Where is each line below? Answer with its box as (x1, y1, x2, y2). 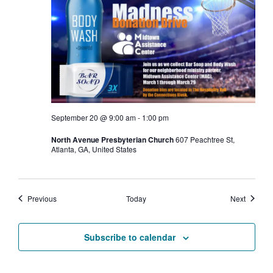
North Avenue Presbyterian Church (51, 133, 175, 145)
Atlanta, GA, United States (51, 143, 136, 154)
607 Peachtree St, (175, 133, 235, 144)
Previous (27, 193, 57, 204)
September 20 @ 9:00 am (51, 112, 136, 122)
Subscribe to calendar (84, 230, 175, 243)
